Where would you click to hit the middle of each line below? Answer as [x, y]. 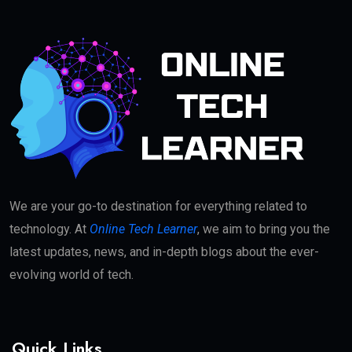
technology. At [49, 229]
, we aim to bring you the [264, 229]
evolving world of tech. [71, 274]
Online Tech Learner [143, 229]
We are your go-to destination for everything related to [158, 206]
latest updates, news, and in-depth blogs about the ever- [164, 251]
